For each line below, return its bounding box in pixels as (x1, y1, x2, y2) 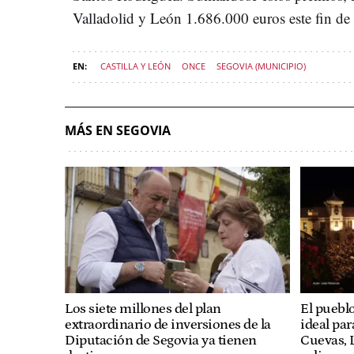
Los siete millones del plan (65, 300, 221, 317)
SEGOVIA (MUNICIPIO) (217, 59, 306, 72)
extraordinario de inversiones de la (65, 316, 271, 333)
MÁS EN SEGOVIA (65, 121, 171, 139)
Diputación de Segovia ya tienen (65, 332, 257, 348)
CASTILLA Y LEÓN (100, 59, 171, 72)
